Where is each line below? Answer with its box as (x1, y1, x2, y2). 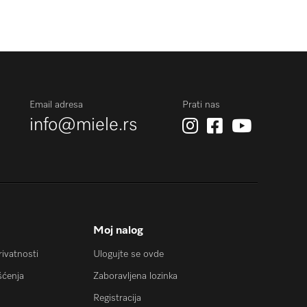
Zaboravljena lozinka (93, 271, 177, 281)
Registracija (93, 293, 141, 303)
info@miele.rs (29, 116, 138, 134)
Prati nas (182, 100, 220, 110)
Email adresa (29, 100, 83, 110)
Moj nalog (93, 225, 143, 236)
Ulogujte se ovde (93, 249, 164, 259)
